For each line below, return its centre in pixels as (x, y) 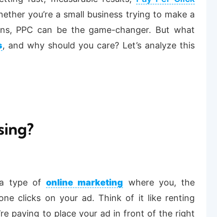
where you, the (159, 183)
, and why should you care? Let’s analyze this (99, 46)
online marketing (85, 183)
